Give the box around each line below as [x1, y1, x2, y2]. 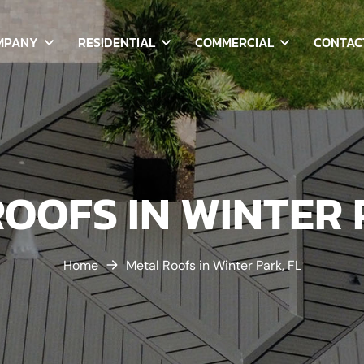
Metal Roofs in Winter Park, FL [125, 257, 301, 274]
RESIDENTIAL [78, 32, 155, 52]
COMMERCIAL [195, 32, 274, 52]
